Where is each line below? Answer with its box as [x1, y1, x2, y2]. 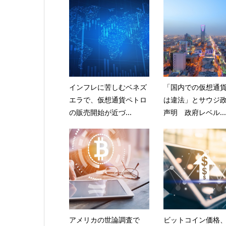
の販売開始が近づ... [69, 107, 132, 117]
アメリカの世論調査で [69, 214, 140, 224]
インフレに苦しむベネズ [69, 82, 147, 92]
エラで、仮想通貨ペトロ [69, 94, 147, 104]
